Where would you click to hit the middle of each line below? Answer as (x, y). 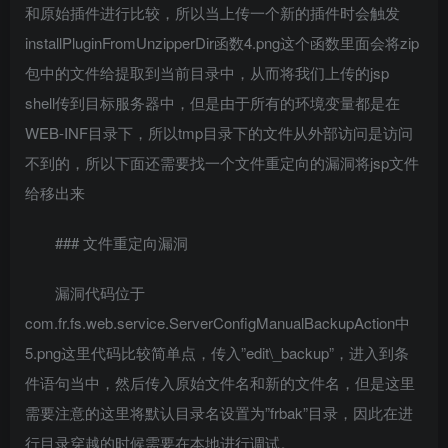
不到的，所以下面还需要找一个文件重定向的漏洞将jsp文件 (222, 162)
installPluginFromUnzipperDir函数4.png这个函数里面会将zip (222, 42)
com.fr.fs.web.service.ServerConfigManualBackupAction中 (217, 322)
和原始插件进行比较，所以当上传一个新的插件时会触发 (212, 12)
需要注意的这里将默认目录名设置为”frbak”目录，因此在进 (219, 412)
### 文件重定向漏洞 (121, 242)
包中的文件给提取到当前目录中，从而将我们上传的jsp (207, 72)
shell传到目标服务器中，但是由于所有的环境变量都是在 (212, 102)
